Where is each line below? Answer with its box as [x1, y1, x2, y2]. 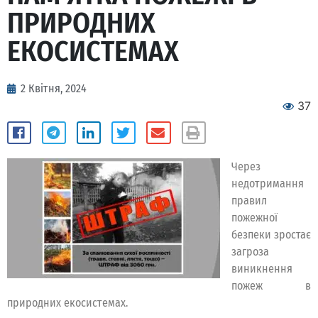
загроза [231, 244, 269, 258]
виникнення [231, 261, 292, 275]
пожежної [231, 210, 278, 224]
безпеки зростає [231, 227, 311, 241]
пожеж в [231, 278, 311, 292]
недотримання [231, 176, 304, 190]
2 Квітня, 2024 [21, 82, 87, 95]
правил [231, 193, 267, 207]
